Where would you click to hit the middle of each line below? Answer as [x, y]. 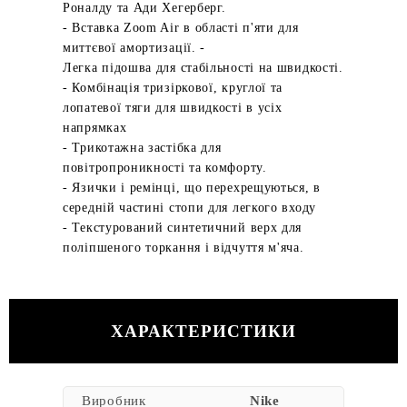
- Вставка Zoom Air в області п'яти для [181, 28]
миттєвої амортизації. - [134, 48]
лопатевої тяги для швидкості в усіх [173, 108]
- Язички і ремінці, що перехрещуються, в [192, 188]
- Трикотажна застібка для [142, 148]
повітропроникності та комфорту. [165, 168]
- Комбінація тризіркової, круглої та [173, 88]
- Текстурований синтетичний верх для [183, 228]
